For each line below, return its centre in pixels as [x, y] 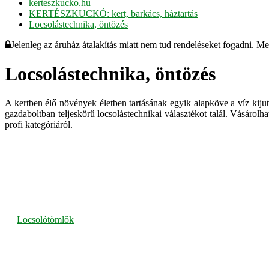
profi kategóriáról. [39, 125]
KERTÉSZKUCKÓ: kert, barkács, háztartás [113, 13]
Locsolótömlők [45, 220]
